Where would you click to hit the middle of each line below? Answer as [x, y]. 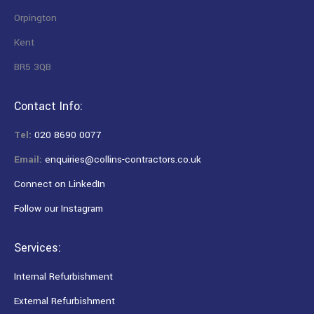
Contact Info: [48, 106]
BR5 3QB [33, 67]
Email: [28, 159]
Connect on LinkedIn [60, 184]
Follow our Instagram [59, 208]
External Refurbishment [64, 301]
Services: [37, 247]
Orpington [35, 18]
